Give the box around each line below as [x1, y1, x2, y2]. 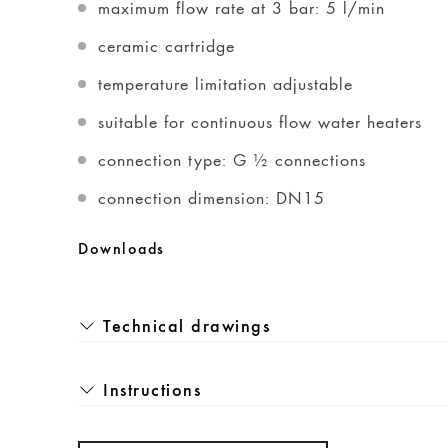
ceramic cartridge [98, 34, 235, 57]
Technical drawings [103, 318, 270, 336]
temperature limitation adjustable [98, 72, 353, 95]
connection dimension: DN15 [98, 186, 325, 209]
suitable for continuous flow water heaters [98, 110, 422, 133]
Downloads [78, 242, 165, 258]
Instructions [103, 382, 201, 400]
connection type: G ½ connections [98, 148, 366, 171]
